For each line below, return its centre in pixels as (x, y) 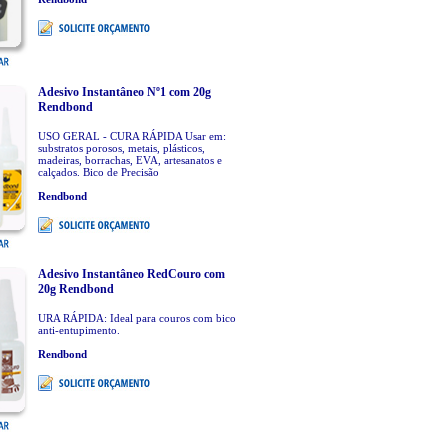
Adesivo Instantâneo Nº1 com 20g (124, 92)
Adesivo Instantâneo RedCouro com (131, 274)
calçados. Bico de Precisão (98, 172)
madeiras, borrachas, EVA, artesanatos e (129, 160)
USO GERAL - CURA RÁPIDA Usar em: (131, 136)
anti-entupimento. (78, 330)
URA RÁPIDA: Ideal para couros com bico (136, 318)
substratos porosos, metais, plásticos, (121, 148)
